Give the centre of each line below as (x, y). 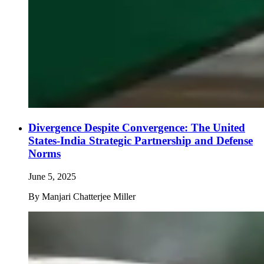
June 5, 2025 (52, 176)
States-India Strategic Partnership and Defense (141, 140)
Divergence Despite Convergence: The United (137, 127)
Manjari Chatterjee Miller (89, 196)
